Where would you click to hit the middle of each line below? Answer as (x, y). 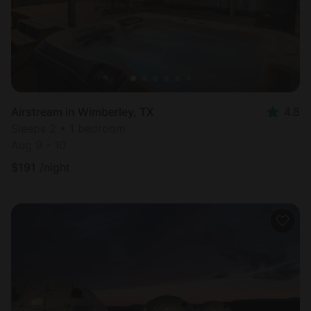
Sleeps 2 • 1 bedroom (68, 128)
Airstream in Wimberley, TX (83, 111)
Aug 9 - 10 (39, 145)
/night (55, 167)
